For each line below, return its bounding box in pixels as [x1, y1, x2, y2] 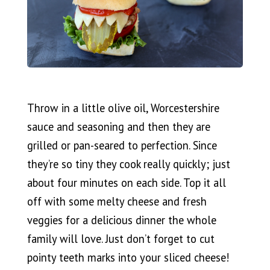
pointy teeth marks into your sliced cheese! [27, 250, 229, 265]
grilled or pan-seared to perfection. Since [27, 137, 217, 152]
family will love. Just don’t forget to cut [27, 231, 215, 246]
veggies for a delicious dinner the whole [27, 212, 216, 227]
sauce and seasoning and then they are [27, 119, 210, 134]
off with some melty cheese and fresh [27, 193, 207, 209]
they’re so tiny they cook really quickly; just [27, 156, 230, 171]
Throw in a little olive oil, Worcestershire [27, 100, 219, 115]
